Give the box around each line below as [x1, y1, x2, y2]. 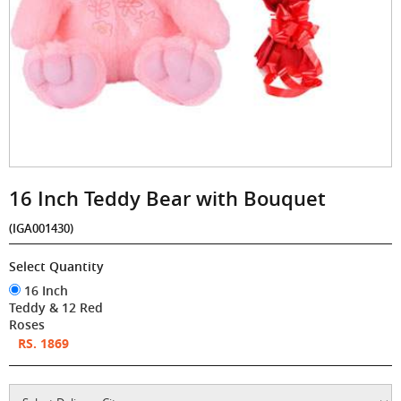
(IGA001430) [9, 219, 73, 236]
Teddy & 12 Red [9, 298, 103, 316]
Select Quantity [9, 257, 104, 275]
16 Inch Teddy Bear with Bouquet [9, 184, 326, 212]
